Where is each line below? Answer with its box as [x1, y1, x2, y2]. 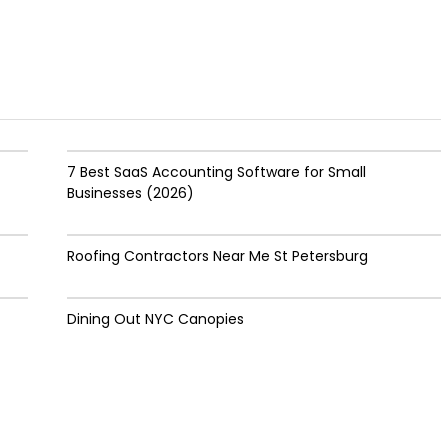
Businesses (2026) [66, 182, 194, 203]
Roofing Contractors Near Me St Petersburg [66, 245, 368, 266]
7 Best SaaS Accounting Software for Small [66, 161, 366, 182]
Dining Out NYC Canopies [66, 308, 244, 329]
